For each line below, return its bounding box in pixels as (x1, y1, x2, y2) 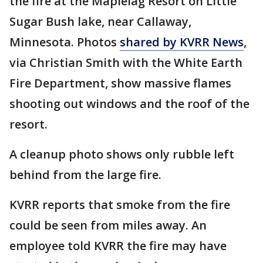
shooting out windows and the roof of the (9, 96, 249, 112)
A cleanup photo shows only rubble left (9, 146, 234, 163)
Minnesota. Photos (9, 34, 120, 50)
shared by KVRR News (120, 34, 244, 50)
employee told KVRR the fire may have (9, 238, 227, 254)
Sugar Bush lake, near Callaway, (9, 14, 191, 30)
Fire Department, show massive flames (9, 75, 231, 92)
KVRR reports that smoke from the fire (9, 197, 230, 213)
